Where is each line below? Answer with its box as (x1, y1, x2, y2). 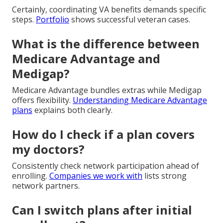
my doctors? (12, 140, 85, 157)
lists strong (142, 170, 187, 181)
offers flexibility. (12, 94, 73, 106)
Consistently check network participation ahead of (12, 160, 199, 171)
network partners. (12, 180, 80, 191)
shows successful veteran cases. (69, 13, 190, 25)
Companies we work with (49, 170, 142, 181)
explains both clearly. (32, 104, 112, 115)
